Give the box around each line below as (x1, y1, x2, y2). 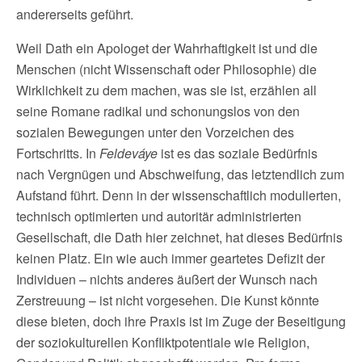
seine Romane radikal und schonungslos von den (16, 101, 300, 120)
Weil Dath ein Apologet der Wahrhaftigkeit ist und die (16, 38, 318, 57)
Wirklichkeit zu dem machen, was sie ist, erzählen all (16, 80, 317, 99)
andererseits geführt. (16, 4, 133, 23)
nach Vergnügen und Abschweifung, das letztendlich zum (16, 164, 344, 183)
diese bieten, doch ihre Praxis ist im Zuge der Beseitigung (16, 311, 346, 330)
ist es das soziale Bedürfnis (158, 143, 318, 162)
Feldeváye (99, 143, 158, 162)
